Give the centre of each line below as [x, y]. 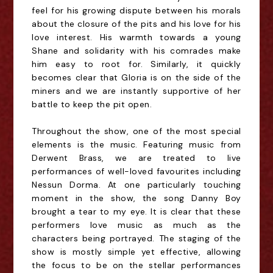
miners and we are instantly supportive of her [136, 91]
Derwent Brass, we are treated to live [136, 158]
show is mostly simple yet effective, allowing [136, 252]
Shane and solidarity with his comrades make [136, 51]
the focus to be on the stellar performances [136, 265]
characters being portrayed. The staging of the [136, 238]
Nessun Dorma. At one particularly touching [136, 185]
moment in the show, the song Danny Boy [136, 198]
